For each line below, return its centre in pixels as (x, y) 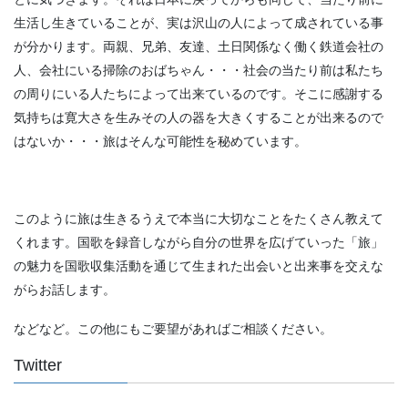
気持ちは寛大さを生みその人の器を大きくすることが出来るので (199, 117)
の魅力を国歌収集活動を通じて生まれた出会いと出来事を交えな (199, 266)
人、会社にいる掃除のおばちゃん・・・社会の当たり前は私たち (199, 70)
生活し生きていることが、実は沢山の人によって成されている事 (199, 22)
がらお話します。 (65, 290)
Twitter (38, 366)
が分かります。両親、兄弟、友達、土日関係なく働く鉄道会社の (199, 46)
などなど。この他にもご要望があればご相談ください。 (173, 329)
